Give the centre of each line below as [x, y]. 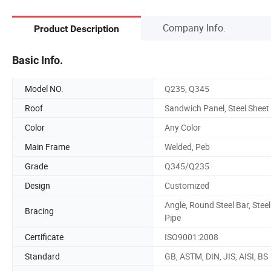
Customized [187, 185]
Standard [42, 256]
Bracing [39, 211]
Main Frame [47, 146]
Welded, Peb [187, 146]
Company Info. [194, 28]
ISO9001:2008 [191, 237]
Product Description [77, 29]
